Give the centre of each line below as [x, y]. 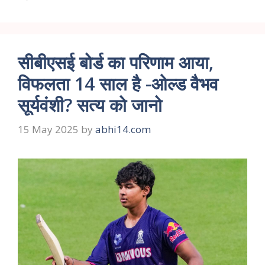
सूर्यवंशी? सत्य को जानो [90, 105]
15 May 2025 [48, 130]
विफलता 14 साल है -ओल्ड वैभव [118, 83]
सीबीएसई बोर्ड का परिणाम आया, [116, 62]
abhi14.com [123, 130]
